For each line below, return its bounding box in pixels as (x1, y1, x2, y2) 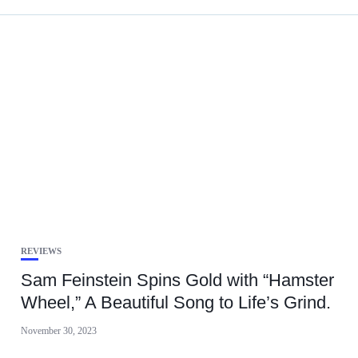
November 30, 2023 (20, 325, 97, 336)
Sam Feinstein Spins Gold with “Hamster (20, 270, 334, 290)
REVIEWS (20, 246, 62, 256)
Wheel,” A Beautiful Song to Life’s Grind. (20, 292, 331, 312)
